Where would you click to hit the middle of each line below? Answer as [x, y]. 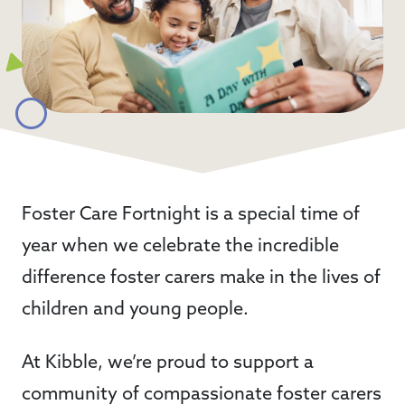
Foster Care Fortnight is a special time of [191, 215]
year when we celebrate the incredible [180, 246]
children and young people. [137, 310]
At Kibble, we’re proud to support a [168, 363]
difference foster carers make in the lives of [201, 278]
